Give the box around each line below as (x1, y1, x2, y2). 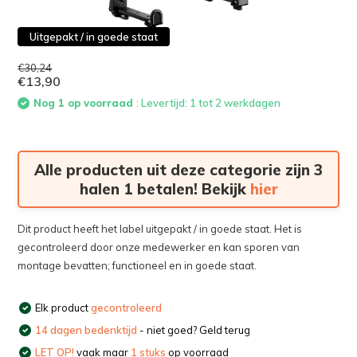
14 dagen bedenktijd (35, 323, 138, 336)
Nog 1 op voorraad (33, 96, 137, 109)
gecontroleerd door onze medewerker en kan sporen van (18, 240, 300, 253)
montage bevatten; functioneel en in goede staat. (18, 258, 257, 272)
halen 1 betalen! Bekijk (79, 178, 250, 198)
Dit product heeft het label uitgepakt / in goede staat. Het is (18, 222, 303, 235)
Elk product (35, 300, 92, 314)
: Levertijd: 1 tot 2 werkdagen (136, 96, 281, 109)
